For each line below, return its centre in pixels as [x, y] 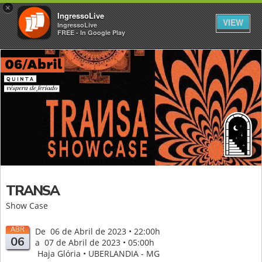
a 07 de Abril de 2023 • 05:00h [94, 242]
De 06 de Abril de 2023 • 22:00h [97, 231]
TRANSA [32, 190]
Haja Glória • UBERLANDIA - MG [97, 253]
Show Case [27, 205]
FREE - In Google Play [91, 32]
